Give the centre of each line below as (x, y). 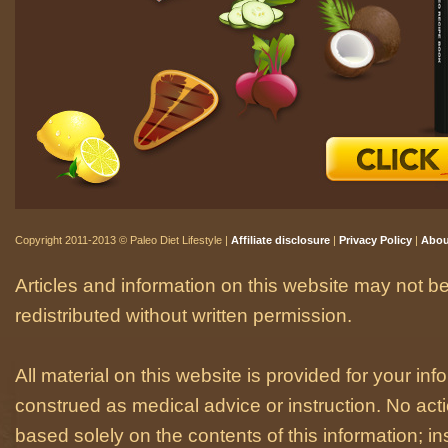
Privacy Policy (375, 240)
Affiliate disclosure (280, 240)
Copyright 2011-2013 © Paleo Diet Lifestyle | (123, 240)
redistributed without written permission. (183, 315)
